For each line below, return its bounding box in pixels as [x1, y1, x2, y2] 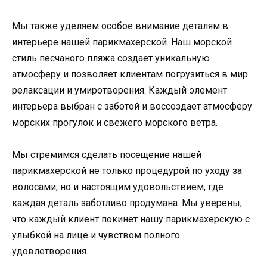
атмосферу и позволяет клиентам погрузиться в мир [12, 68, 248, 80]
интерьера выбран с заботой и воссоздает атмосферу [12, 100, 252, 112]
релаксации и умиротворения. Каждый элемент [12, 84, 227, 96]
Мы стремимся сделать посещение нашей [12, 148, 201, 160]
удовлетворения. [12, 245, 88, 257]
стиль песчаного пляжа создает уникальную [12, 52, 210, 64]
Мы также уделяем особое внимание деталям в [12, 20, 228, 32]
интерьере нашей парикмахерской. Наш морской [12, 36, 232, 48]
